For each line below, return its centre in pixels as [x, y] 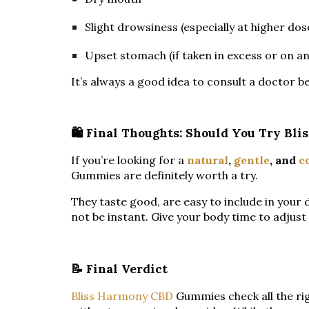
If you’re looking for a [129, 160]
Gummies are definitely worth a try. [164, 176]
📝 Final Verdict [119, 269]
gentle [251, 160]
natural [207, 160]
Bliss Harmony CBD [122, 296]
